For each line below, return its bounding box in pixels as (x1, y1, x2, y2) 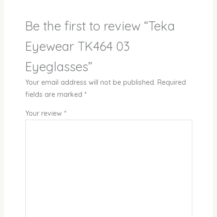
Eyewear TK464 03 (25, 38, 130, 54)
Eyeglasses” (25, 59, 93, 75)
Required (157, 78, 186, 87)
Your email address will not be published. (25, 78, 155, 87)
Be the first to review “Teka (25, 18, 175, 34)
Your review (25, 109, 64, 118)
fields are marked (25, 90, 84, 99)
